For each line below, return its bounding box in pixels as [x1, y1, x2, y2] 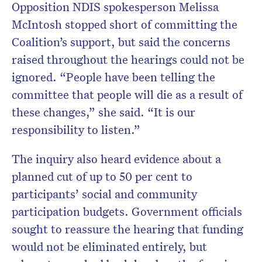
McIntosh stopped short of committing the [12, 16, 237, 32]
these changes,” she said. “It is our [12, 104, 195, 120]
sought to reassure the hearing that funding [12, 221, 243, 237]
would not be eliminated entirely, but [12, 239, 207, 254]
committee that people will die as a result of [12, 87, 243, 102]
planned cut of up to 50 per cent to [12, 168, 192, 184]
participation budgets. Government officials [12, 204, 242, 219]
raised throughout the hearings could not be [12, 51, 244, 67]
